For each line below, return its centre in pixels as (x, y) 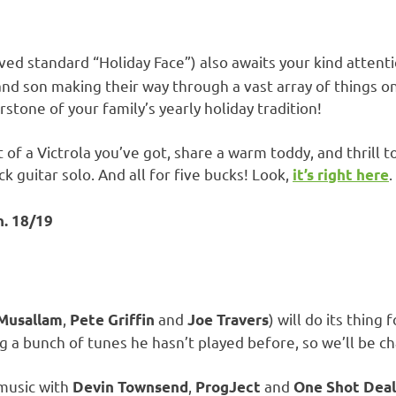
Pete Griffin (112, 319)
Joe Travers (228, 319)
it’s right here (341, 175)
